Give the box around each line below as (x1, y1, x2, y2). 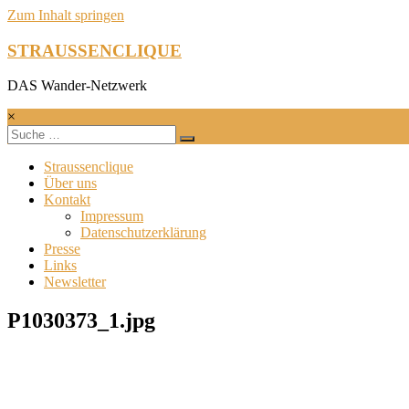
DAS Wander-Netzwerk (7, 78, 147, 94)
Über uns (44, 175, 97, 192)
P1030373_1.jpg (7, 309, 155, 333)
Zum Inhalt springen (7, 7, 124, 23)
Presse (44, 241, 80, 257)
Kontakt (44, 192, 90, 208)
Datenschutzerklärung (80, 225, 206, 241)
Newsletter (44, 274, 106, 290)
